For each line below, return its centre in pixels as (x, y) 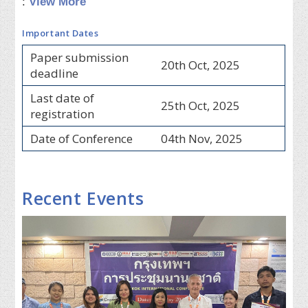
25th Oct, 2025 (200, 105)
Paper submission (79, 57)
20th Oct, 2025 (200, 65)
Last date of (62, 98)
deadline (54, 73)
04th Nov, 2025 (201, 138)
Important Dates (60, 33)
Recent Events (83, 198)
